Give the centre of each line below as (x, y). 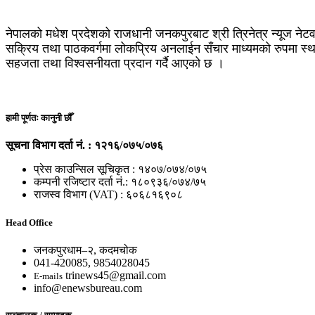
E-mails (48, 276)
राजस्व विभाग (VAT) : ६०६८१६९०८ (108, 195)
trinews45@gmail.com (116, 275)
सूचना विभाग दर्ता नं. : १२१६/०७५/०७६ (84, 146)
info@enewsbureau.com (88, 288)
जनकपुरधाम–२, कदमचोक (85, 250)
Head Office (29, 222)
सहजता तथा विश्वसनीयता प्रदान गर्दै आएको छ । (115, 64)
